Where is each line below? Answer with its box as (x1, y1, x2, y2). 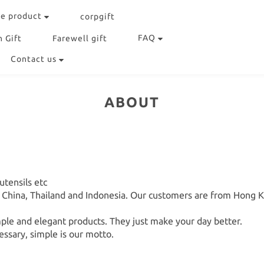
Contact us (11, 54, 57, 64)
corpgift (80, 12, 115, 21)
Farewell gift (52, 34, 107, 43)
